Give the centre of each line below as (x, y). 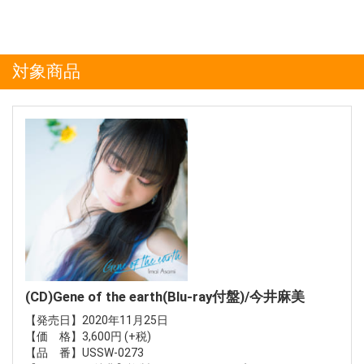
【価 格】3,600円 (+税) (88, 336)
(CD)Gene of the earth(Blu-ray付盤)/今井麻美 (165, 296)
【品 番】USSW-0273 (84, 352)
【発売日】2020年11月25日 (97, 320)
